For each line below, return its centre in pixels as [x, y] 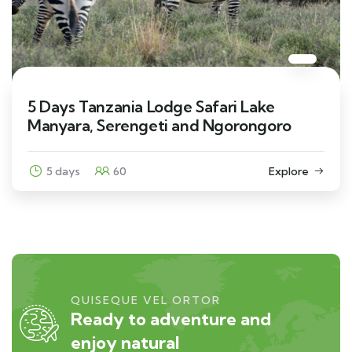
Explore [289, 171]
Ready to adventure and [171, 319]
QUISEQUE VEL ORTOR [146, 300]
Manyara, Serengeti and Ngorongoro [159, 125]
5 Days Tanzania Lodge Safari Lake [151, 106]
